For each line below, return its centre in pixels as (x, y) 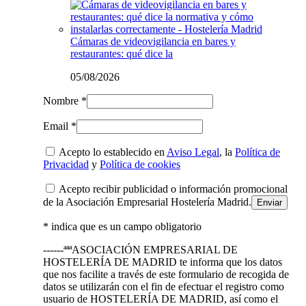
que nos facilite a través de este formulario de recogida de (166, 274)
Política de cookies (140, 164)
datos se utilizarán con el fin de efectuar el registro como (164, 286)
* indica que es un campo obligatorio (122, 226)
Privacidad (66, 164)
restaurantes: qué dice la (122, 53)
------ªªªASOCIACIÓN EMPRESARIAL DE (140, 249)
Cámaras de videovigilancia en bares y (153, 41)
